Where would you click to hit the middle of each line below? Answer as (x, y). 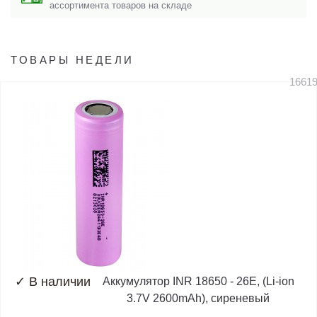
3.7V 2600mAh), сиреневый (198, 298)
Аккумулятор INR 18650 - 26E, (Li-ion (198, 281)
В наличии (60, 281)
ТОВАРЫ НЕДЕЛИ (73, 59)
